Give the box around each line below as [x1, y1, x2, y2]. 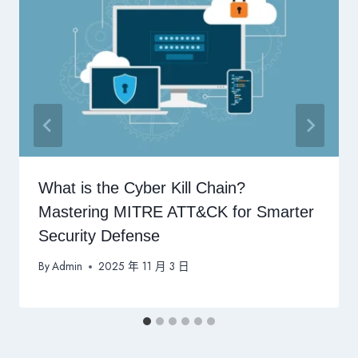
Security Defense [38, 226, 160, 245]
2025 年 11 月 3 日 [98, 258, 190, 275]
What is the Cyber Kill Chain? [38, 178, 245, 197]
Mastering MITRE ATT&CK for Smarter [38, 202, 314, 221]
